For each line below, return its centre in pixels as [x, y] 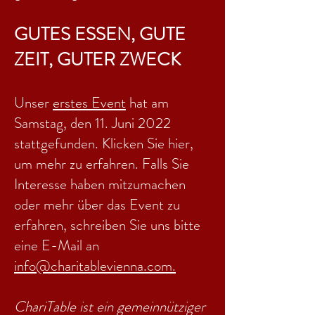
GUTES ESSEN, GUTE [100, 34]
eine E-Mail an [57, 245]
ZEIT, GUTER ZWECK [97, 59]
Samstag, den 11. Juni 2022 [92, 123]
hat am [147, 103]
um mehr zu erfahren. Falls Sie [102, 164]
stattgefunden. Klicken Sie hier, [104, 143]
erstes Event [89, 103]
